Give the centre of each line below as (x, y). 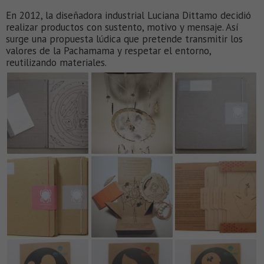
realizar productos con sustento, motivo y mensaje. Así (122, 27)
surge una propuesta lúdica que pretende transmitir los (124, 39)
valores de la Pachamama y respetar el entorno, (108, 51)
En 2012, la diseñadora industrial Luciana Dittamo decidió (128, 16)
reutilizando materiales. (56, 63)
